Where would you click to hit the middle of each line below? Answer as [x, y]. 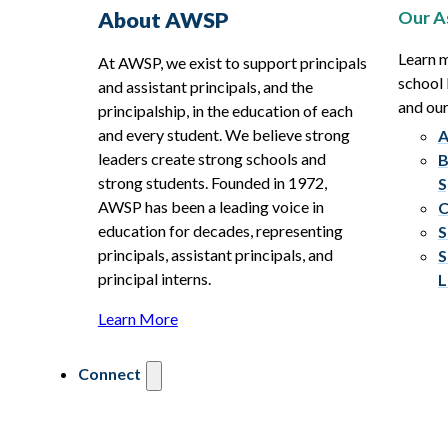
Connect [109, 374]
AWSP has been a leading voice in [210, 207]
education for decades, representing [220, 231]
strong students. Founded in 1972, [212, 183]
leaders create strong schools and [211, 159]
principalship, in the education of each [225, 111]
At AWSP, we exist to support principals [232, 63]
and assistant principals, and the [205, 87]
